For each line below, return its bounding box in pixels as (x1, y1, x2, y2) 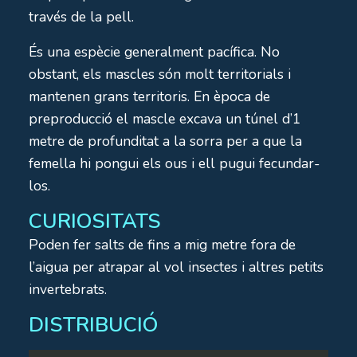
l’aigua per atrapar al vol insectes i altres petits (29, 257, 324, 277)
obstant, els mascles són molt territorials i (29, 64, 291, 84)
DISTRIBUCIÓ (29, 310, 158, 339)
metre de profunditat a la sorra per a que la (29, 131, 302, 151)
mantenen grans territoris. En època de (29, 86, 270, 106)
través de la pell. (29, 6, 138, 26)
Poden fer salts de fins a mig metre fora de (29, 234, 296, 254)
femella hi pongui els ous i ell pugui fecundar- (29, 153, 320, 173)
